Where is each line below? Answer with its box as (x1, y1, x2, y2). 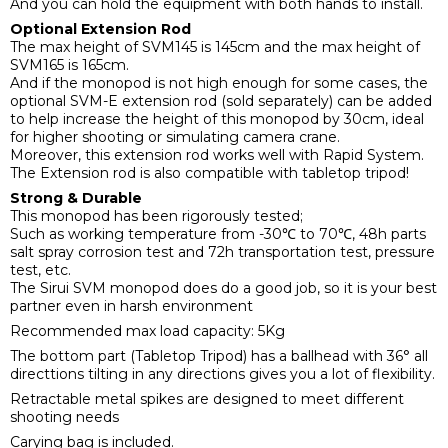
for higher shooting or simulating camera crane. (10, 127, 340, 146)
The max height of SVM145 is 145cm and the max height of (10, 37, 420, 56)
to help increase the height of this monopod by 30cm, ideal (10, 109, 424, 128)
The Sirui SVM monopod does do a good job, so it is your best (10, 278, 437, 297)
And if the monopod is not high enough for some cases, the (10, 73, 428, 92)
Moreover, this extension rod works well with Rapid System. (10, 145, 424, 164)
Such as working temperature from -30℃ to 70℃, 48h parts (10, 224, 426, 243)
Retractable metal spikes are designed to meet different (10, 389, 404, 408)
